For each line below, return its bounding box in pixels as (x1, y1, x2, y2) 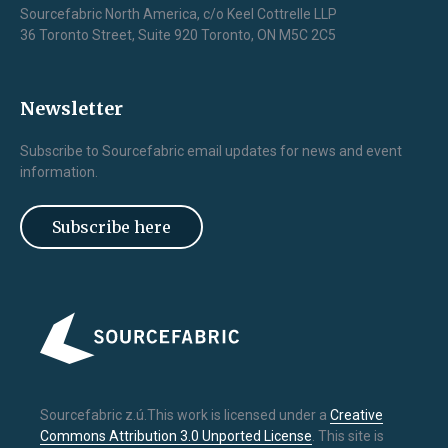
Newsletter (20, 97, 123, 121)
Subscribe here (52, 217, 171, 238)
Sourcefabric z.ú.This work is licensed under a (40, 407, 330, 424)
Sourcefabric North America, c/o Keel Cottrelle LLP (20, 6, 337, 23)
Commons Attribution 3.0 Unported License (40, 428, 312, 445)
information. (20, 164, 98, 181)
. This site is (312, 428, 384, 445)
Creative (330, 407, 383, 424)
